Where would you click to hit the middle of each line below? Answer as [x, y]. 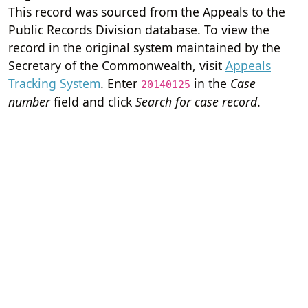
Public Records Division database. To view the [139, 29]
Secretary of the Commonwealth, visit [117, 65]
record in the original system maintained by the [144, 47]
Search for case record [196, 101]
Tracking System [54, 83]
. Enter [121, 83]
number [29, 101]
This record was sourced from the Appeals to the [147, 11]
